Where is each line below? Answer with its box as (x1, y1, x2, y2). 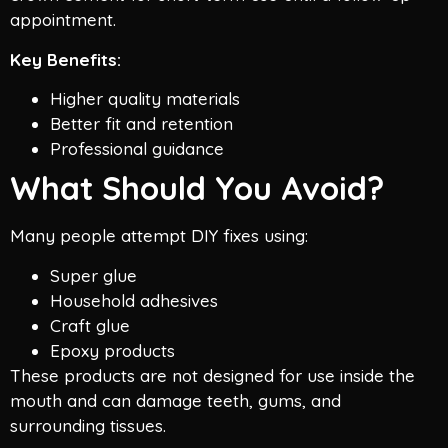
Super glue (50, 264, 137, 286)
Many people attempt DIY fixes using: (10, 225, 308, 247)
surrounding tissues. (10, 414, 166, 436)
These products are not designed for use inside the (10, 364, 415, 386)
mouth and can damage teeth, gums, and (10, 389, 341, 411)
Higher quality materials (50, 88, 240, 110)
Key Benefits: (10, 48, 121, 70)
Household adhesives (50, 289, 218, 311)
